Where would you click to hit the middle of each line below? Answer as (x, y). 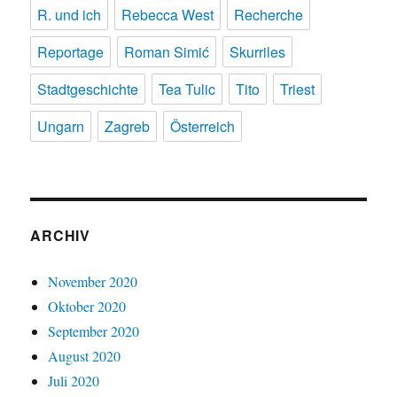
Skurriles (258, 51)
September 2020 (94, 331)
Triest (298, 89)
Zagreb (128, 126)
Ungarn (61, 126)
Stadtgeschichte (88, 89)
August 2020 (85, 355)
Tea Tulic (187, 89)
